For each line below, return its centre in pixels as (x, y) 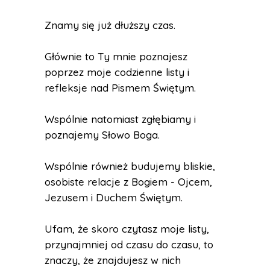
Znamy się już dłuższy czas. (110, 25)
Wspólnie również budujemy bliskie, (130, 166)
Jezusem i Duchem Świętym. (114, 197)
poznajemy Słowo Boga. (102, 135)
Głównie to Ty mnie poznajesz (116, 56)
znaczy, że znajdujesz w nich (113, 260)
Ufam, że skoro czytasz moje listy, (127, 229)
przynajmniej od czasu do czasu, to (129, 244)
